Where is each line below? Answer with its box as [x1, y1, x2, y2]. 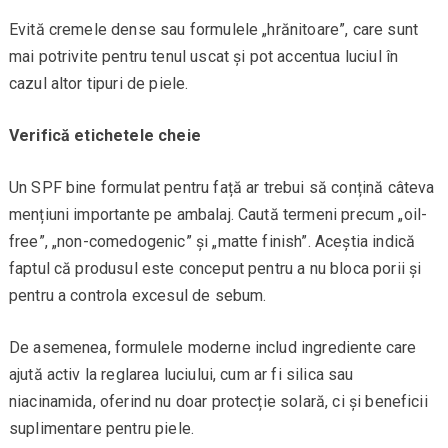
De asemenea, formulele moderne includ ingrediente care [8, 338, 417, 358]
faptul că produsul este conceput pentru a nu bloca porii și [8, 259, 422, 279]
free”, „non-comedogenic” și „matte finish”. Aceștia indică [8, 232, 416, 252]
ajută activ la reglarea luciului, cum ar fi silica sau [8, 365, 354, 385]
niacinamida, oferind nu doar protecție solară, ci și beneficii [8, 392, 428, 412]
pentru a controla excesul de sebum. [8, 286, 267, 306]
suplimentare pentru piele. [8, 419, 195, 439]
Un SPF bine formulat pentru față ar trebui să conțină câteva [8, 178, 435, 198]
